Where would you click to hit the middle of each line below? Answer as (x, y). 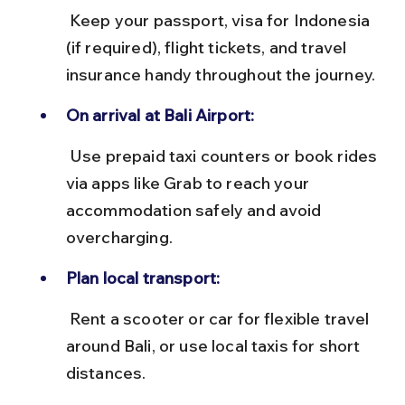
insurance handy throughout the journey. (221, 74)
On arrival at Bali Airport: (160, 115)
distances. (106, 372)
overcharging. (119, 237)
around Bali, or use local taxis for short (215, 345)
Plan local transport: (143, 278)
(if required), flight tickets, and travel (208, 47)
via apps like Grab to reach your (189, 183)
